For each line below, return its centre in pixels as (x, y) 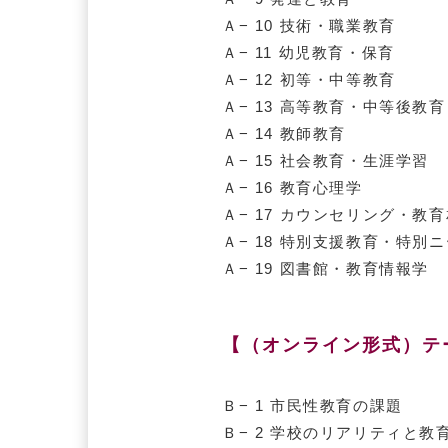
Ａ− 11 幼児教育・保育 (308, 52)
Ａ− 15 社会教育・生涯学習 (325, 160)
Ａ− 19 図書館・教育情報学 (325, 268)
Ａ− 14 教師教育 (284, 133)
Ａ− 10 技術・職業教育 (309, 25)
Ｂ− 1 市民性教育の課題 (312, 406)
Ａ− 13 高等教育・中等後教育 (334, 106)
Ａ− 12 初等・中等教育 (309, 79)
